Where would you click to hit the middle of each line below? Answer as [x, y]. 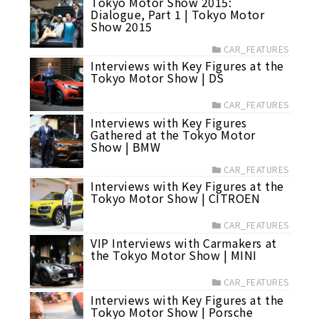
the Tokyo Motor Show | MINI [174, 255]
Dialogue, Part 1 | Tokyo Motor [178, 14]
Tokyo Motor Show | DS [157, 78]
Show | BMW [126, 147]
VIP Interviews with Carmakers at [184, 243]
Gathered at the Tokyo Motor [173, 135]
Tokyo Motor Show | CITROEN [176, 198]
